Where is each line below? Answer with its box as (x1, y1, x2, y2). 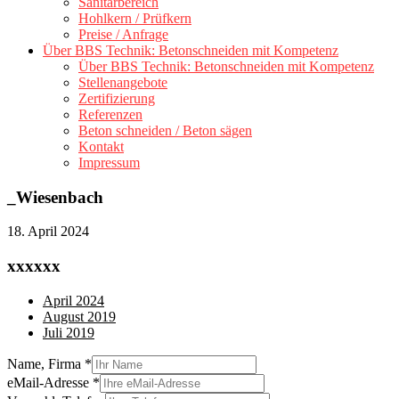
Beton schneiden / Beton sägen (78, 123, 252, 138)
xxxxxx (7, 256, 61, 276)
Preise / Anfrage (78, 27, 168, 42)
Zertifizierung (78, 91, 155, 106)
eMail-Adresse (7, 374, 93, 390)
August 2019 (43, 308, 116, 324)
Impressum (78, 155, 140, 170)
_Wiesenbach (7, 187, 103, 207)
